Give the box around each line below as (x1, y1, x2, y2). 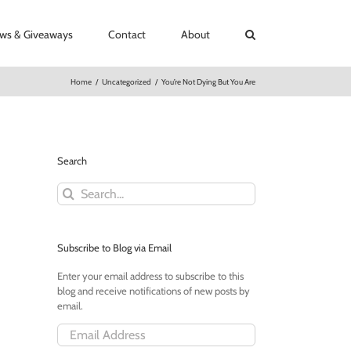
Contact (108, 27, 146, 42)
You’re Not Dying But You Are (161, 76, 255, 87)
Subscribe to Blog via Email (57, 241, 172, 254)
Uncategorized (102, 76, 151, 87)
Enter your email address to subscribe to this (57, 269, 244, 282)
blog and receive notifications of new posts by (57, 284, 250, 297)
